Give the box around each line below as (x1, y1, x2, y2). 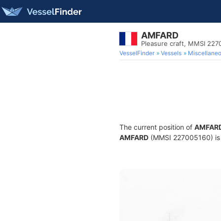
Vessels (161, 49, 182, 57)
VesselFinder (119, 49, 154, 57)
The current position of (119, 123, 194, 131)
